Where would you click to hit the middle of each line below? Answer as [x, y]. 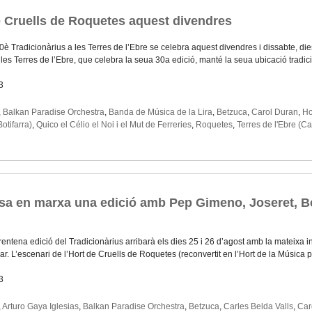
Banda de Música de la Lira [161, 112]
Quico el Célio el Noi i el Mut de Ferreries [114, 125]
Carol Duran [275, 112]
